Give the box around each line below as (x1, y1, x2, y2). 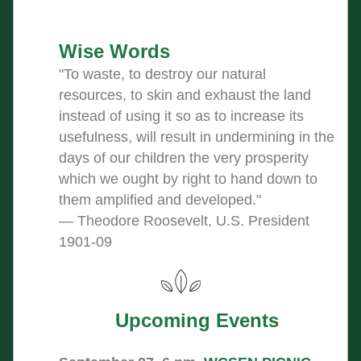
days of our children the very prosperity (59, 150, 309, 166)
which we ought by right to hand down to (59, 171, 317, 187)
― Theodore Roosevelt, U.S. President (59, 213, 309, 229)
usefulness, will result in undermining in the (59, 129, 334, 145)
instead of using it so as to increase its (59, 108, 304, 124)
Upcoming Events (114, 309, 279, 331)
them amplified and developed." (59, 192, 261, 208)
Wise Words (59, 40, 170, 62)
